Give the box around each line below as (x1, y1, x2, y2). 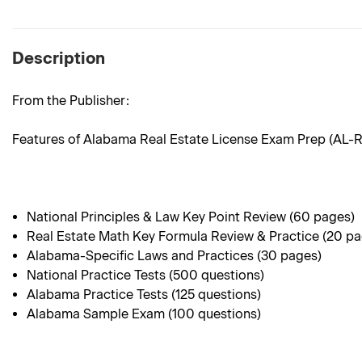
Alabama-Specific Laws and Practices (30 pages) (27, 248, 322, 264)
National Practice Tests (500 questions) (27, 267, 265, 284)
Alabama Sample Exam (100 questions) (27, 306, 262, 322)
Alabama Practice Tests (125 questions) (27, 287, 262, 303)
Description (12, 48, 105, 69)
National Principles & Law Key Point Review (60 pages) (27, 209, 356, 225)
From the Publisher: (12, 93, 129, 109)
